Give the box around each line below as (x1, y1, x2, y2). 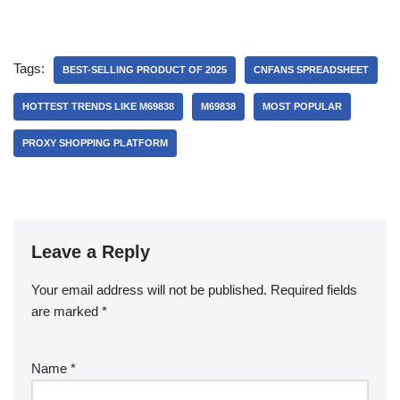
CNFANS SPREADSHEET (254, 64, 369, 75)
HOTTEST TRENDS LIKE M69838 (22, 101, 174, 112)
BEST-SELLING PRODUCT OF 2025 (62, 64, 227, 75)
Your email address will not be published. (31, 282, 267, 297)
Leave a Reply (31, 242, 150, 262)
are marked (31, 304, 102, 319)
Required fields (271, 282, 357, 297)
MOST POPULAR (262, 101, 342, 112)
